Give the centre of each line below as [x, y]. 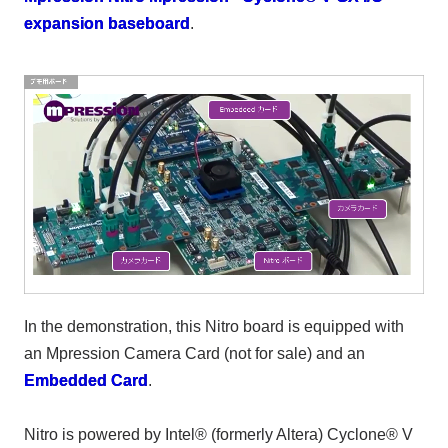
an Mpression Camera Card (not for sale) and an [194, 353]
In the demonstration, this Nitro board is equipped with [213, 326]
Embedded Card [85, 380]
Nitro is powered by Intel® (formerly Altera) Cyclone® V [218, 434]
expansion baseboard [106, 23]
